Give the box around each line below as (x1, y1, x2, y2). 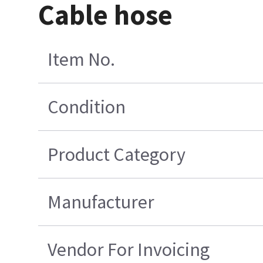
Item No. (48, 48, 116, 72)
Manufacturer (48, 190, 155, 214)
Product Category (48, 143, 186, 167)
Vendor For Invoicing (48, 238, 210, 262)
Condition (48, 95, 126, 119)
